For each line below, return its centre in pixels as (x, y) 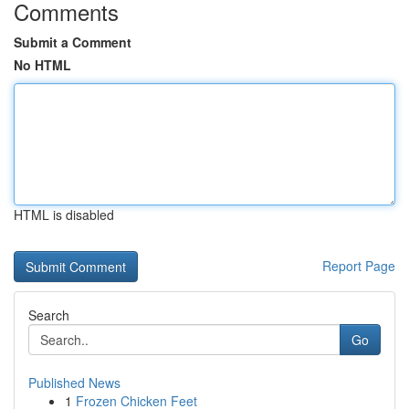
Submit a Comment (73, 42)
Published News (74, 383)
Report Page (359, 266)
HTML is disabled (64, 215)
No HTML (42, 65)
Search (49, 315)
